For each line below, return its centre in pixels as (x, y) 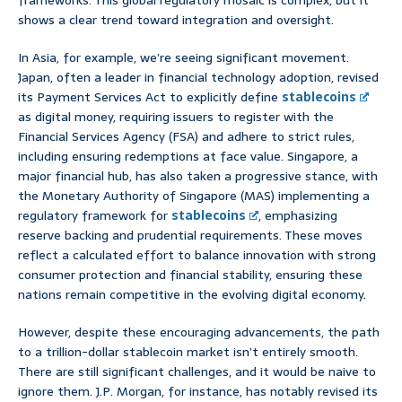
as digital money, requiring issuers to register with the (176, 117)
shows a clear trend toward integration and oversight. (176, 20)
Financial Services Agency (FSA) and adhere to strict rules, (186, 137)
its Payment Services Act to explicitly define (150, 97)
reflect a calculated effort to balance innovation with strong (197, 255)
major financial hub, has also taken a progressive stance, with (198, 176)
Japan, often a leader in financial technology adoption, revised (198, 78)
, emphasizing (298, 216)
